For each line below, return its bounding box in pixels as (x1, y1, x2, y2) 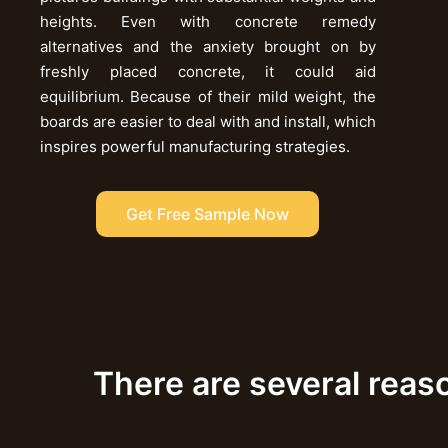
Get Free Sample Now (126, 203, 290, 224)
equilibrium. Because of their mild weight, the (40, 86, 376, 106)
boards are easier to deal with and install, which (40, 111, 376, 131)
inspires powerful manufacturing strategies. (40, 136, 350, 156)
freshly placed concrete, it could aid (40, 61, 376, 81)
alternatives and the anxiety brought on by (40, 36, 376, 56)
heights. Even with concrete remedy (40, 11, 376, 31)
